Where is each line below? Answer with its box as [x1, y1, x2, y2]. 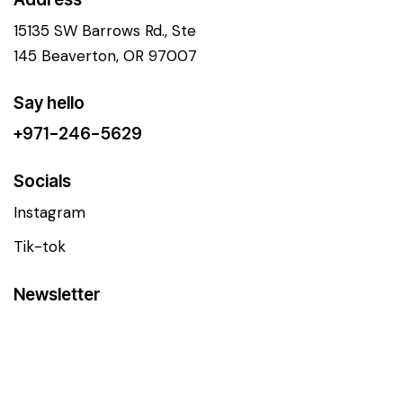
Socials [13, 171, 71, 193]
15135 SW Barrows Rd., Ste [13, 20, 196, 40]
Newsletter [13, 283, 101, 305]
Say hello [13, 93, 85, 114]
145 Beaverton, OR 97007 [13, 45, 197, 66]
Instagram [13, 202, 85, 223]
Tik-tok [13, 237, 66, 257]
